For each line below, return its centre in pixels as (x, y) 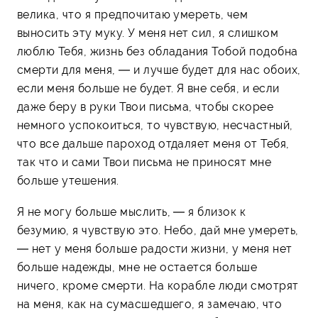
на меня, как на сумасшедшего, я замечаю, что (150, 304)
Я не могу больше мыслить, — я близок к (132, 212)
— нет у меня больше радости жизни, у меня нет (155, 248)
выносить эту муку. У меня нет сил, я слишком (148, 33)
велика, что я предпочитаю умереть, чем (133, 14)
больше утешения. (68, 180)
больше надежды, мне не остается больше (137, 267)
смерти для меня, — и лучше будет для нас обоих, (159, 70)
